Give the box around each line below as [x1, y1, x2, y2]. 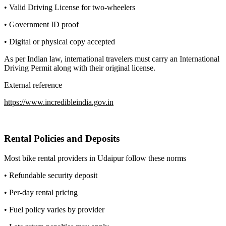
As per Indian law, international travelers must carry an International [4, 54, 219, 63]
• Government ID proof [4, 20, 79, 29]
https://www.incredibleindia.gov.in [4, 97, 114, 106]
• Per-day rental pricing [4, 188, 78, 197]
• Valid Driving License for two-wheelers [4, 3, 135, 12]
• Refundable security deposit [4, 171, 97, 180]
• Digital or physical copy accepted [4, 37, 115, 46]
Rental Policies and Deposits [4, 133, 120, 144]
